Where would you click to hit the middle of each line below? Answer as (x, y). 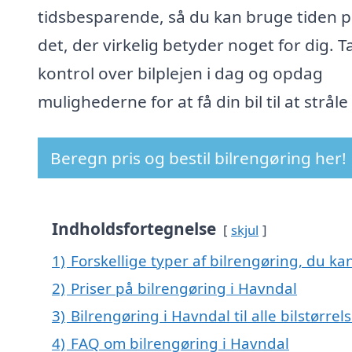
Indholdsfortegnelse (134, 229)
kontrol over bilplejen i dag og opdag (180, 73)
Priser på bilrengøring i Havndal (184, 288)
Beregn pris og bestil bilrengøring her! (198, 158)
